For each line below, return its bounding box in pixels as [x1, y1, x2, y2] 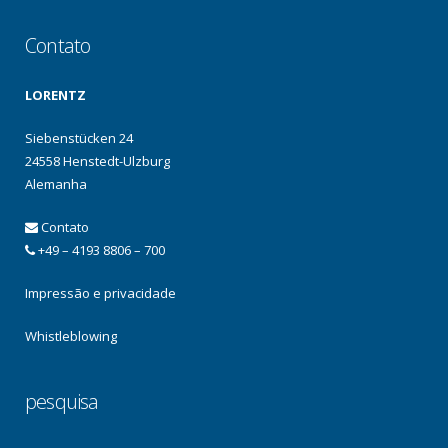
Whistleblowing [25, 327, 117, 345]
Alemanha [25, 175, 87, 193]
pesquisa [25, 388, 99, 415]
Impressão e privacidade [25, 284, 176, 302]
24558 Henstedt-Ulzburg [25, 152, 170, 170]
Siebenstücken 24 [25, 129, 133, 147]
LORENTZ [25, 86, 86, 104]
